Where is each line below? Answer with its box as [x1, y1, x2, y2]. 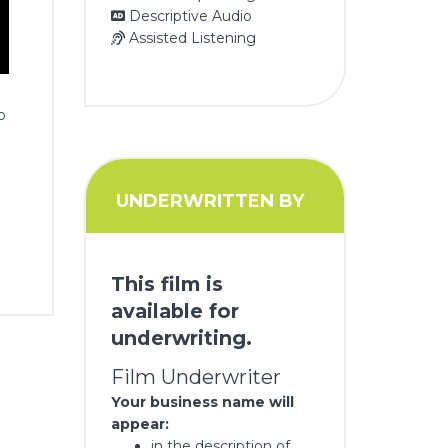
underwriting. [111, 326, 253, 351]
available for [111, 299, 240, 324]
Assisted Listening [125, 29, 257, 48]
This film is [111, 272, 224, 297]
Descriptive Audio [125, 7, 253, 26]
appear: [111, 415, 170, 434]
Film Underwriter [111, 365, 282, 390]
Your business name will [111, 393, 295, 412]
